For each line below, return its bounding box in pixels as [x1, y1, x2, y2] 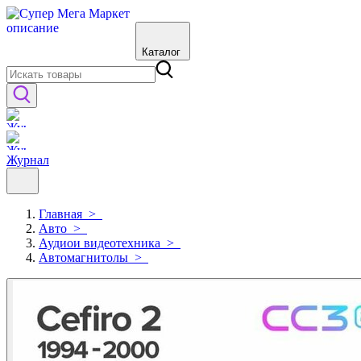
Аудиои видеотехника [39, 236, 160, 250]
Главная [39, 207, 82, 221]
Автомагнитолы [39, 251, 128, 264]
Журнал [6, 153, 49, 167]
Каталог [142, 46, 180, 58]
